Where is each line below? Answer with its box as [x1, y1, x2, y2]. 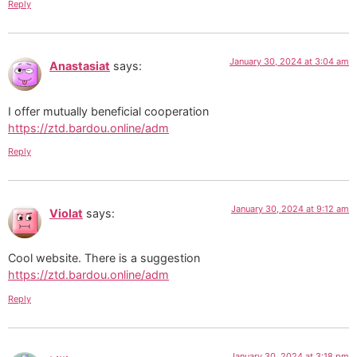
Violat [49, 206, 83, 220]
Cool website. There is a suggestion [8, 251, 200, 265]
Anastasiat [49, 59, 110, 73]
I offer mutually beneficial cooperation [8, 104, 209, 118]
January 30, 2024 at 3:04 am [229, 56, 349, 68]
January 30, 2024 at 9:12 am [231, 202, 349, 214]
